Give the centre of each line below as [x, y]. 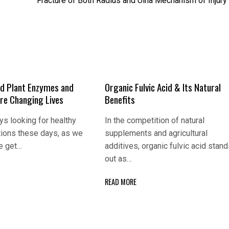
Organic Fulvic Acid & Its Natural [163, 87]
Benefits [120, 100]
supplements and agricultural [156, 133]
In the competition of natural [155, 121]
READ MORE [121, 182]
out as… [119, 159]
